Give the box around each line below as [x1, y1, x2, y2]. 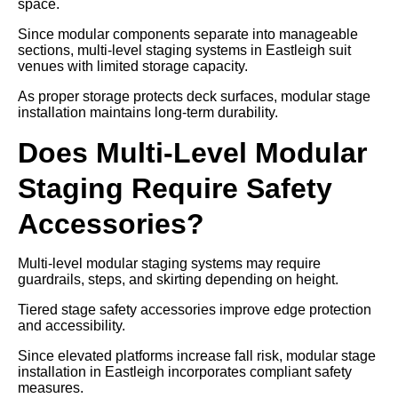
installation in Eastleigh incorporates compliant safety [18, 363, 352, 379]
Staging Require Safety [18, 171, 332, 204]
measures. [18, 379, 84, 395]
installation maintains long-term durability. [18, 104, 278, 120]
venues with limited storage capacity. [18, 58, 248, 74]
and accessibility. [18, 317, 125, 333]
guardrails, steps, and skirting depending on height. [18, 271, 338, 287]
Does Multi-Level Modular [18, 136, 367, 169]
